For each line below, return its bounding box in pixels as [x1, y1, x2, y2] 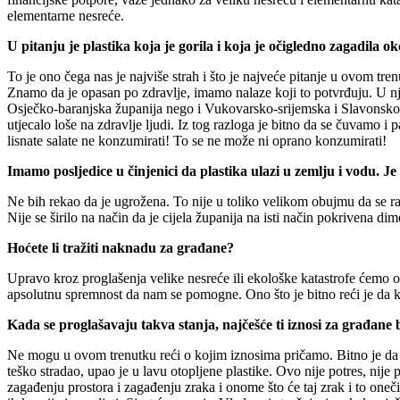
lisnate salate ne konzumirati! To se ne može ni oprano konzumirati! [7, 132, 387, 148]
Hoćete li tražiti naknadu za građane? [7, 239, 234, 255]
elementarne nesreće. [7, 7, 124, 23]
